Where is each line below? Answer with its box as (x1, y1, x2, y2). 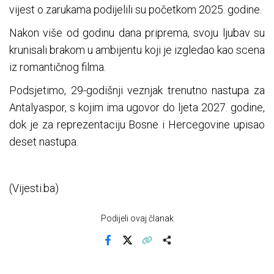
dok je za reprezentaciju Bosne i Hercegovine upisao (9, 117, 265, 131)
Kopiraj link (146, 244, 186, 254)
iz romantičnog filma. (9, 60, 106, 73)
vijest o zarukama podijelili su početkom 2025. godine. (9, 2, 262, 16)
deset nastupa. (9, 135, 78, 148)
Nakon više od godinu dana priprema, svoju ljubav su (9, 26, 265, 39)
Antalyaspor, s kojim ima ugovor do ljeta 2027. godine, (9, 100, 265, 114)
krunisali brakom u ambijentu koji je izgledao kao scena (9, 43, 265, 56)
